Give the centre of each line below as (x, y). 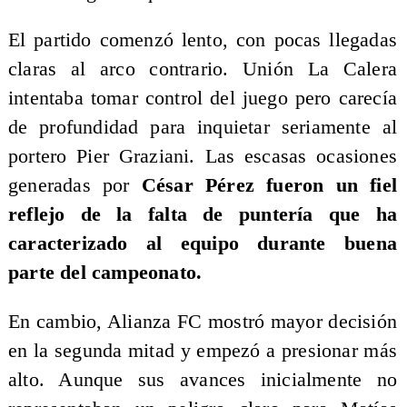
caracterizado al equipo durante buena (203, 244)
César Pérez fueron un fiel (269, 186)
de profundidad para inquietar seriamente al (203, 128)
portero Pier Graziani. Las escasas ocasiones (203, 157)
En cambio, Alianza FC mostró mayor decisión (203, 321)
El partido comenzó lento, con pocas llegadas (203, 40)
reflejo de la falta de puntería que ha (203, 215)
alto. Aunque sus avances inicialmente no (203, 379)
